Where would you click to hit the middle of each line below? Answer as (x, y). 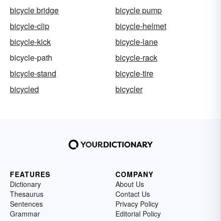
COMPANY (134, 174)
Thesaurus (27, 194)
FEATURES (30, 174)
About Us (130, 184)
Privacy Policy (137, 203)
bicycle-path (31, 57)
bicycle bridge (34, 10)
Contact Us (133, 194)
